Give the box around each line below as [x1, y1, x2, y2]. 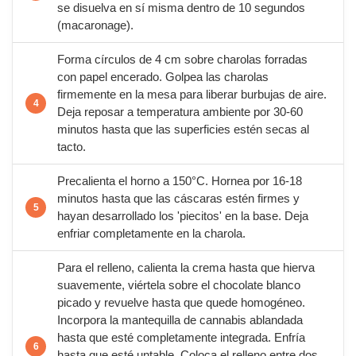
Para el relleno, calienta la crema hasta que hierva [57, 261, 315, 274]
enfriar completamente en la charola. [57, 227, 246, 240]
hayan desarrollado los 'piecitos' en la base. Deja [57, 210, 308, 222]
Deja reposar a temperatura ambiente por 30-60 [57, 106, 303, 118]
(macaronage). [57, 19, 133, 32]
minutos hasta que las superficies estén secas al [57, 123, 309, 136]
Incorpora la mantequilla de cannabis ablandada [57, 314, 303, 327]
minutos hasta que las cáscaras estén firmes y [57, 192, 300, 205]
